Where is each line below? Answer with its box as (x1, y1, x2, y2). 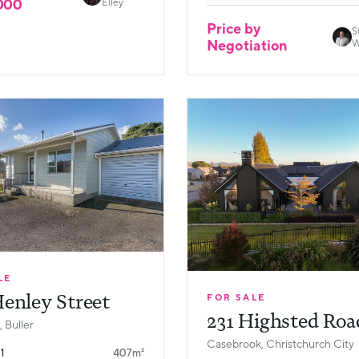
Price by (207, 19, 260, 37)
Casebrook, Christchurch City (207, 337, 355, 350)
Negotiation (207, 36, 288, 54)
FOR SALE (207, 291, 266, 302)
